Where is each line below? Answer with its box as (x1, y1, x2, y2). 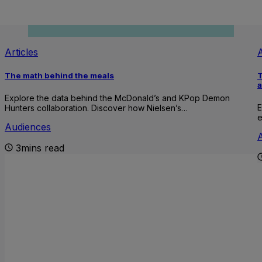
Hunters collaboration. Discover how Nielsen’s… (5, 103, 188, 113)
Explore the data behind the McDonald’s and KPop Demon (5, 93, 230, 104)
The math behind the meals (5, 71, 114, 81)
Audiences (5, 121, 51, 133)
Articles (5, 46, 38, 58)
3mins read (16, 142, 64, 154)
